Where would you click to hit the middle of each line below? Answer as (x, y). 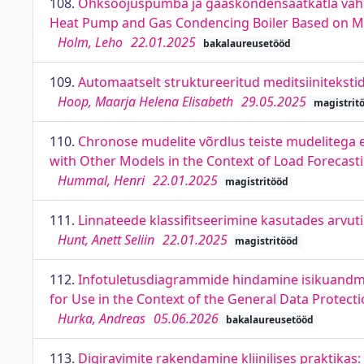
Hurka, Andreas (102, 318)
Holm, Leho (90, 42)
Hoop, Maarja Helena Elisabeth (145, 102)
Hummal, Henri (101, 180)
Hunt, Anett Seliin (106, 240)
